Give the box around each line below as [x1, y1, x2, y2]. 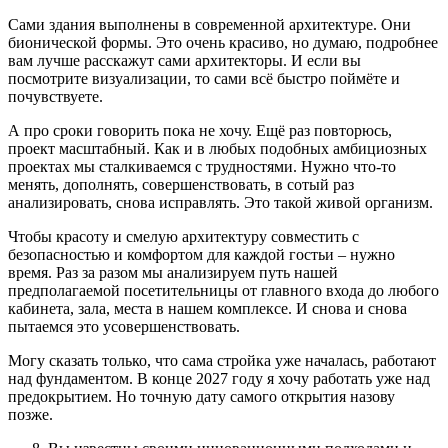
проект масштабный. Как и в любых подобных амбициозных [8, 140, 427, 158]
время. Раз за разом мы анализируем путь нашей [8, 264, 338, 282]
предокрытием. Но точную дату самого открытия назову [8, 388, 395, 406]
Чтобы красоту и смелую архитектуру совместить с [8, 228, 359, 246]
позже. [8, 406, 53, 424]
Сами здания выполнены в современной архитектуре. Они [8, 16, 411, 34]
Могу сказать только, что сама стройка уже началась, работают [8, 352, 436, 370]
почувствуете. [8, 88, 103, 106]
